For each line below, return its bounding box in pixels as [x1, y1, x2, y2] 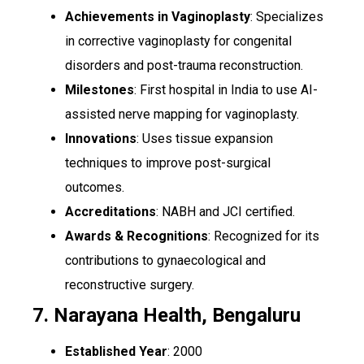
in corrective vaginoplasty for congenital [65, 33, 292, 50]
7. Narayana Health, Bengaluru [32, 304, 301, 327]
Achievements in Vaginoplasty [65, 9, 250, 25]
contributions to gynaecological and [65, 253, 266, 269]
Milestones [65, 82, 134, 98]
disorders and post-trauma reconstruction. [65, 58, 303, 74]
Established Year [65, 344, 167, 360]
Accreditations [65, 204, 156, 220]
